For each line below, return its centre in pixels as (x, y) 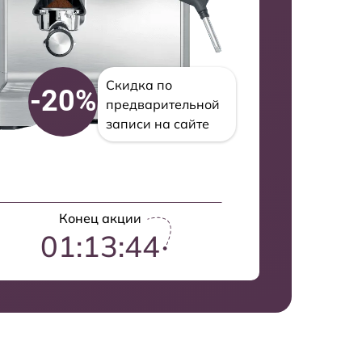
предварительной (163, 104)
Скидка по (139, 84)
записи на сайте (158, 123)
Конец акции (100, 218)
